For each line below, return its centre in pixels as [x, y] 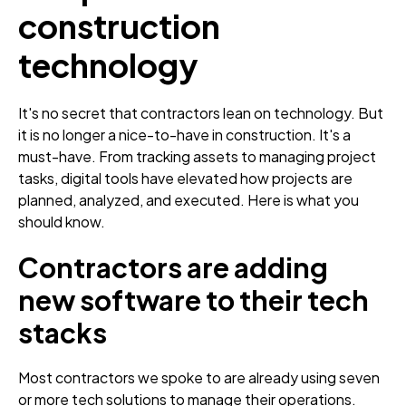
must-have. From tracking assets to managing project [197, 156]
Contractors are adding [173, 267]
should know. [63, 221]
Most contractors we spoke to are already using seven [199, 377]
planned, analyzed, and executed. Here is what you [188, 199]
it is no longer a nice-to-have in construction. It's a [184, 134]
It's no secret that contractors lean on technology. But [201, 112]
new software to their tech [193, 300]
